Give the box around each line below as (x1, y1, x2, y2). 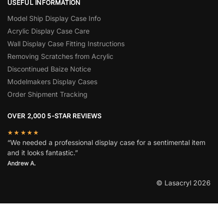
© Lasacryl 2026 (156, 178, 211, 187)
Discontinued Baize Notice (7, 65, 91, 73)
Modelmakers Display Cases (7, 77, 97, 86)
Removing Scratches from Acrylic (7, 52, 113, 61)
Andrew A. (7, 159, 36, 167)
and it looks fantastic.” (7, 148, 78, 157)
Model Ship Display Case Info (7, 14, 101, 23)
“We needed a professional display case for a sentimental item (7, 138, 205, 146)
